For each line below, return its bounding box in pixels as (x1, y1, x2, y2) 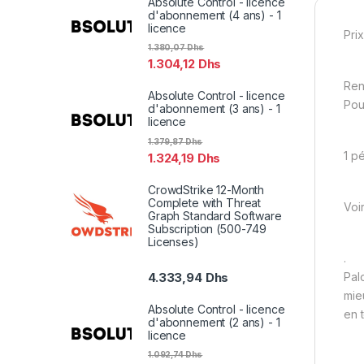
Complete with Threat (148, 195, 262, 210)
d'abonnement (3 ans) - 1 (148, 102, 280, 116)
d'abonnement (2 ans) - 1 (148, 314, 280, 329)
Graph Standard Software (148, 208, 282, 223)
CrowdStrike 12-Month (148, 182, 265, 197)
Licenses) (148, 234, 199, 249)
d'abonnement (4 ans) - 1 (148, 8, 281, 23)
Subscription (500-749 (148, 221, 267, 236)
